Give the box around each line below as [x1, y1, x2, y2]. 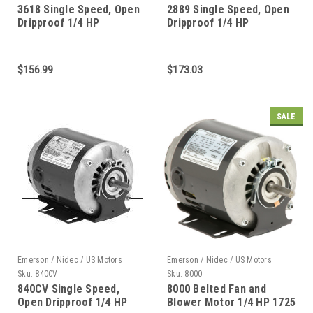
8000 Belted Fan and [167, 282, 266, 296]
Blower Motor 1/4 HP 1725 [167, 295, 296, 309]
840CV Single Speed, [17, 282, 119, 296]
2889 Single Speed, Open [167, 2, 289, 16]
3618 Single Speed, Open [17, 2, 140, 16]
